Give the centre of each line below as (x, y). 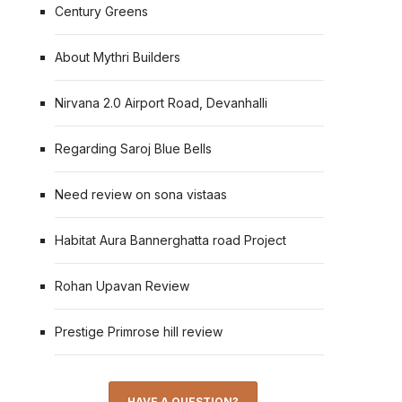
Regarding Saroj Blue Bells (133, 149)
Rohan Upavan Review (122, 286)
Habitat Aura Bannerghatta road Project (170, 240)
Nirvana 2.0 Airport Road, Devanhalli (161, 103)
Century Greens (101, 11)
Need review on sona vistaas (141, 194)
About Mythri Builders (118, 57)
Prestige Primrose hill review (139, 332)
